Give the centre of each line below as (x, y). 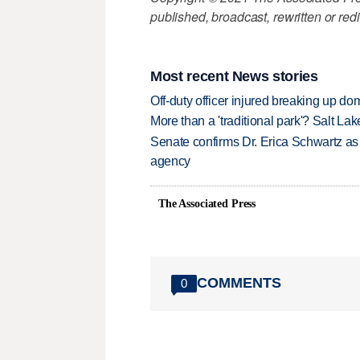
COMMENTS (239, 283)
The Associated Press (207, 203)
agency (171, 161)
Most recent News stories (234, 76)
